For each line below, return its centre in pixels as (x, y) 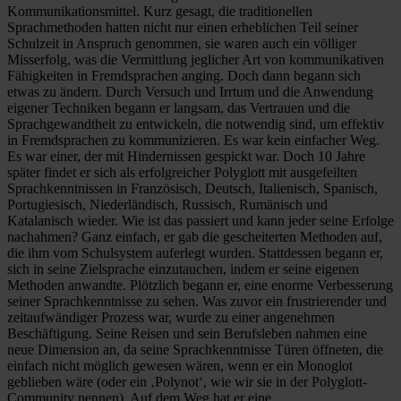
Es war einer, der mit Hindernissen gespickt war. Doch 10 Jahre (186, 156)
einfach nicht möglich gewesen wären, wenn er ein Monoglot (180, 365)
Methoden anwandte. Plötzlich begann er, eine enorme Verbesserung (200, 285)
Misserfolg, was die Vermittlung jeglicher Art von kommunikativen (196, 59)
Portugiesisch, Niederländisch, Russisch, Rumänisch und (167, 204)
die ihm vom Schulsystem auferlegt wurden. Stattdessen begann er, (195, 252)
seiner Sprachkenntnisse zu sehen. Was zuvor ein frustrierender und (197, 301)
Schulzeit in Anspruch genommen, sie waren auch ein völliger (182, 43)
